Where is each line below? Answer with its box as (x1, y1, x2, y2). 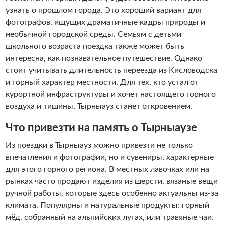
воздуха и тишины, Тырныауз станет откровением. (5, 102, 192, 110)
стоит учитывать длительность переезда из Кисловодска (5, 66, 217, 74)
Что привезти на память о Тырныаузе (5, 122, 197, 133)
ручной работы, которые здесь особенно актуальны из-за (5, 189, 218, 197)
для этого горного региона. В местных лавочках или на (5, 165, 209, 173)
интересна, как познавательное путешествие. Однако (5, 54, 202, 62)
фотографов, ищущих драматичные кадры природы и (5, 18, 205, 26)
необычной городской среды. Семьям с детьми (5, 30, 181, 38)
